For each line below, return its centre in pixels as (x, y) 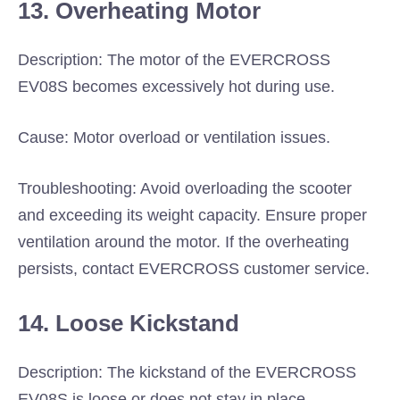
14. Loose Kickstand (129, 323)
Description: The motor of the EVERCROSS (174, 60)
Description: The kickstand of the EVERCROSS (187, 372)
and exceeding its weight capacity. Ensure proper (192, 215)
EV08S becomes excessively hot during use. (176, 87)
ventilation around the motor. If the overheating (183, 242)
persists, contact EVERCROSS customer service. (194, 269)
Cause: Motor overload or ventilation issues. (174, 137)
